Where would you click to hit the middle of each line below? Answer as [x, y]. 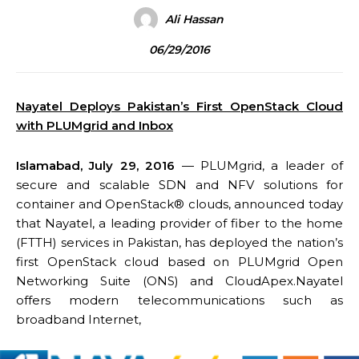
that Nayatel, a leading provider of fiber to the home [179, 223]
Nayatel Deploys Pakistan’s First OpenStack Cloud [179, 106]
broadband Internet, [79, 319]
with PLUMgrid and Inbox [95, 125]
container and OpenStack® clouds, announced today [179, 204]
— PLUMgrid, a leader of [259, 165]
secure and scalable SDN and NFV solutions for [179, 185]
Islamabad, [53, 165]
